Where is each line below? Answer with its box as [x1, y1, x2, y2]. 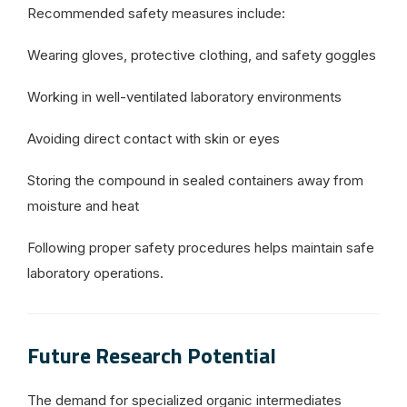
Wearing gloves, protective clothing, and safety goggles [27, 45, 376, 64]
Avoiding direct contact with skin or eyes [27, 129, 280, 147]
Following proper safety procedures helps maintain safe [27, 238, 374, 256]
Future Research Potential [27, 338, 276, 372]
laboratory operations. [27, 263, 164, 282]
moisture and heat [27, 196, 139, 214]
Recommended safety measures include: [27, 4, 285, 22]
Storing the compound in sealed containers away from [27, 171, 363, 189]
